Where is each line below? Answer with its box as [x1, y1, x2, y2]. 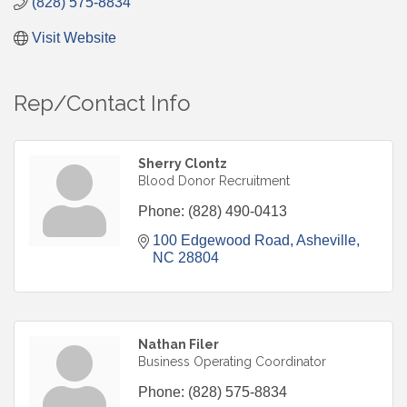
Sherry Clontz [138, 156, 227, 172]
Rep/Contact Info [14, 90, 191, 117]
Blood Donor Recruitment [138, 174, 290, 189]
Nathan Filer [138, 337, 219, 352]
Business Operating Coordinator [138, 354, 326, 370]
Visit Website [32, 30, 116, 46]
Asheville [296, 233, 356, 249]
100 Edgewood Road [153, 233, 290, 249]
